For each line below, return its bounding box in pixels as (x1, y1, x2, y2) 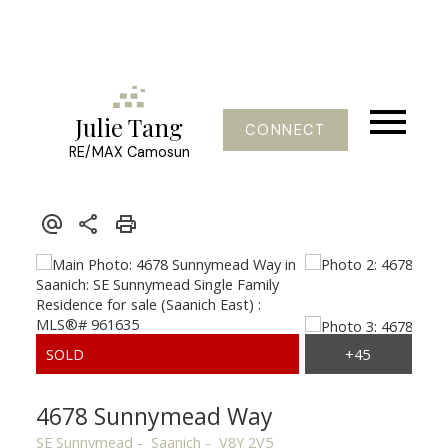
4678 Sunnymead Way (35, 399, 273, 432)
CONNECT (245, 121, 326, 139)
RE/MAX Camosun (68, 143, 190, 162)
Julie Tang (75, 111, 184, 144)
